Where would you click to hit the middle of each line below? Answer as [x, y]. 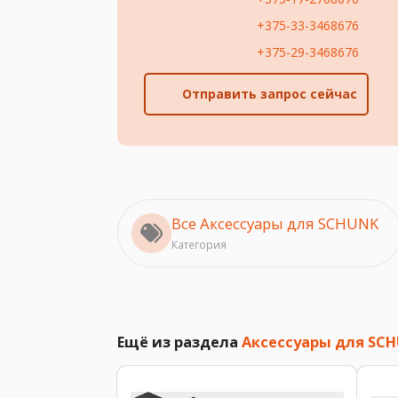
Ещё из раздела [179, 342]
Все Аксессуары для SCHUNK [275, 223]
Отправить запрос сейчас [269, 94]
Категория [199, 244]
